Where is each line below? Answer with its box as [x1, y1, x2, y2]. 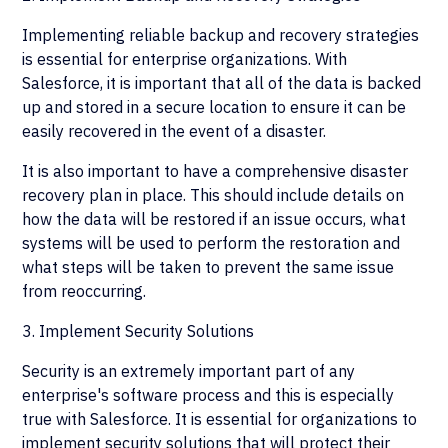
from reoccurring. [22, 281, 147, 301]
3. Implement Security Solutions [22, 321, 255, 341]
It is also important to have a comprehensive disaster [22, 161, 409, 181]
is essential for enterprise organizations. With [22, 49, 348, 69]
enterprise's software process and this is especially [22, 385, 395, 405]
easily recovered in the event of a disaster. [22, 121, 327, 141]
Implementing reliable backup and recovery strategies [22, 25, 420, 45]
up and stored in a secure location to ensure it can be [22, 97, 407, 117]
